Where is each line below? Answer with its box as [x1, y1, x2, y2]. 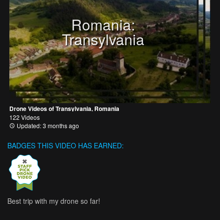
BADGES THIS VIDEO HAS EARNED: [7, 140, 124, 150]
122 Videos [9, 112, 40, 121]
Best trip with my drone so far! [7, 195, 100, 206]
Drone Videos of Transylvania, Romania [9, 104, 119, 113]
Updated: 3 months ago [15, 121, 79, 130]
